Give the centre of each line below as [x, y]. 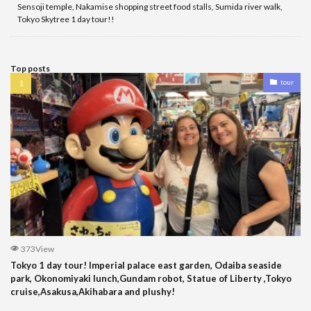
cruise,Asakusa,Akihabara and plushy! [93, 291]
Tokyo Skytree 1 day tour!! [66, 19]
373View [37, 249]
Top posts [30, 68]
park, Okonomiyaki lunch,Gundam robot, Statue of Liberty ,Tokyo [151, 278]
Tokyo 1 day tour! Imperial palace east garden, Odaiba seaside [146, 265]
